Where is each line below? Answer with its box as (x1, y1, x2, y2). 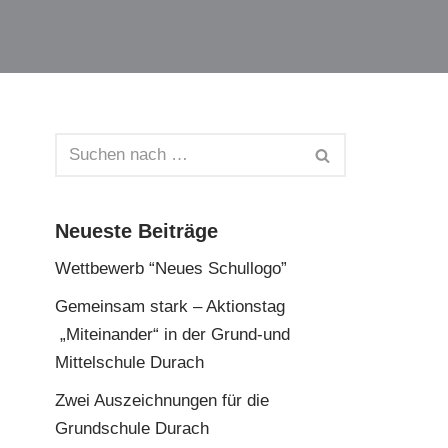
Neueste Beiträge (55, 220, 218, 242)
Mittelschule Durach (55, 353, 204, 372)
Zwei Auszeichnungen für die (55, 391, 269, 410)
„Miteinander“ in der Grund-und (55, 325, 290, 344)
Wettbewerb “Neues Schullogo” (55, 259, 287, 278)
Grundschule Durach (55, 419, 214, 438)
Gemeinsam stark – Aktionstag (55, 297, 285, 316)
